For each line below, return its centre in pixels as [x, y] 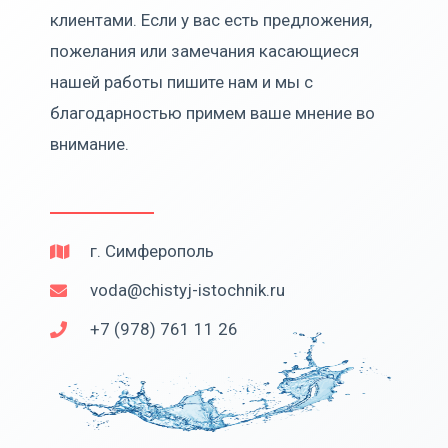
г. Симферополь [152, 250]
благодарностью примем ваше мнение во [212, 112]
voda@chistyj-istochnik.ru [188, 289]
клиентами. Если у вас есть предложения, [211, 19]
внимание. [89, 143]
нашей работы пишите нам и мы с [181, 81]
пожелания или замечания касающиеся [204, 50]
